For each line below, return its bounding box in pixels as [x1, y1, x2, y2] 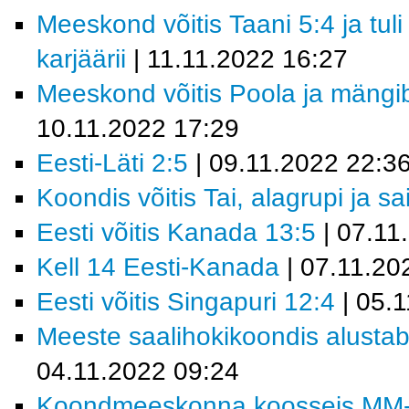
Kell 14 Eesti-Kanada [37, 253, 279, 281]
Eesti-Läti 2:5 [37, 149, 188, 177]
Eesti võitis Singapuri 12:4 [37, 288, 335, 316]
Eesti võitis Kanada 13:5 [37, 218, 316, 246]
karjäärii [37, 45, 126, 73]
